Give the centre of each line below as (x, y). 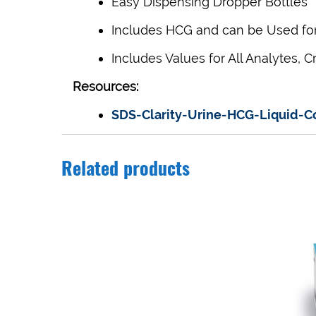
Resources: (105, 87)
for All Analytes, (256, 59)
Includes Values (160, 59)
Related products (126, 170)
